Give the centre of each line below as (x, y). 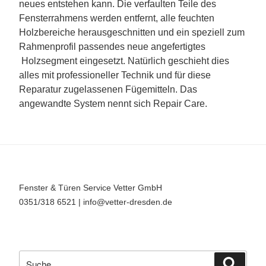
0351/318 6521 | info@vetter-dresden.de (96, 202)
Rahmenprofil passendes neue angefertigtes (112, 46)
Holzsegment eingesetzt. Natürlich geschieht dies (124, 61)
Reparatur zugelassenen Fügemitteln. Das (108, 89)
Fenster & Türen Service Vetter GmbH (91, 187)
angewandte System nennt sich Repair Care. (113, 103)
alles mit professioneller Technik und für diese (115, 75)
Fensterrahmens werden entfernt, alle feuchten (117, 18)
